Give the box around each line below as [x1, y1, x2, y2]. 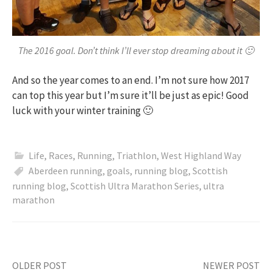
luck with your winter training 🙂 [12, 104, 153, 118]
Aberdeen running [29, 164, 103, 177]
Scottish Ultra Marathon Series [70, 179, 199, 192]
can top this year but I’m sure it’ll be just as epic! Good [12, 89, 249, 103]
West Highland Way [161, 149, 241, 161]
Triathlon [117, 149, 157, 161]
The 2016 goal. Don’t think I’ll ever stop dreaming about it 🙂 [18, 44, 254, 56]
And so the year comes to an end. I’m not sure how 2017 [12, 73, 249, 87]
